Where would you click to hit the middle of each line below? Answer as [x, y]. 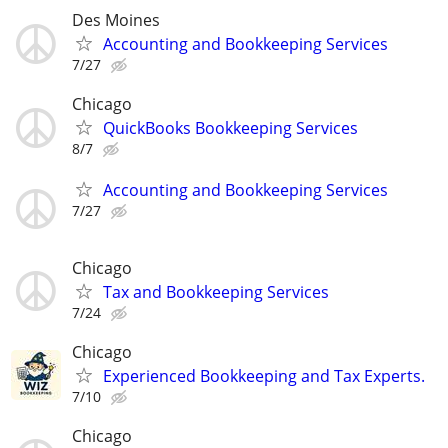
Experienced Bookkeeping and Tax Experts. [264, 375]
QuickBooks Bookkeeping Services [230, 128]
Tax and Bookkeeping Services [216, 291]
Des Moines [116, 20]
